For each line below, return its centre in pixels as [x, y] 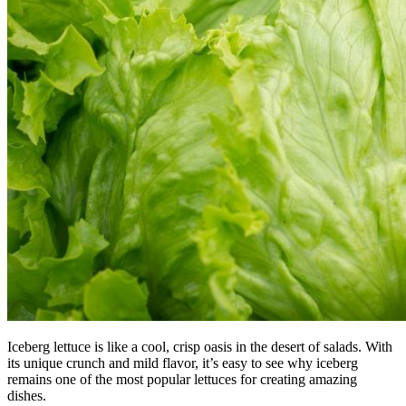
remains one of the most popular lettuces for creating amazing [182, 379]
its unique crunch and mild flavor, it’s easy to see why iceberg [183, 362]
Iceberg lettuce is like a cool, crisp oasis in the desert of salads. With [200, 346]
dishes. [27, 395]
